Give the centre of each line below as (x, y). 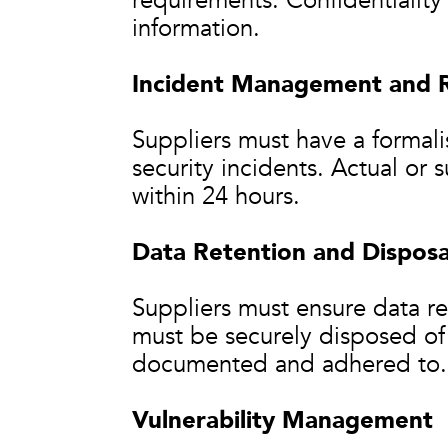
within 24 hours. (216, 196)
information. (196, 28)
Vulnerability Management (282, 420)
